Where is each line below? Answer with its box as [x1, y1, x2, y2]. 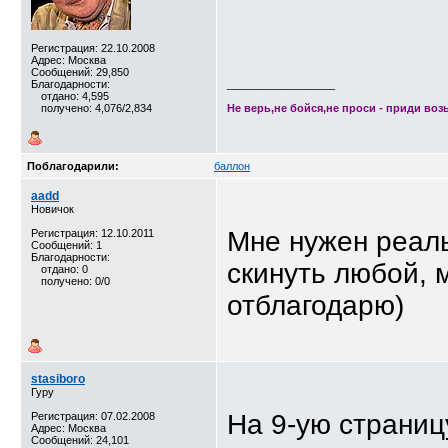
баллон [214, 160, 250, 172]
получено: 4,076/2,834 [41, 102, 152, 114]
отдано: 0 [41, 263, 88, 275]
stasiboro [31, 372, 85, 386]
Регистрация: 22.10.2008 [31, 42, 155, 54]
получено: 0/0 [41, 275, 110, 287]
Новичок [31, 203, 74, 215]
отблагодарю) [227, 290, 404, 321]
